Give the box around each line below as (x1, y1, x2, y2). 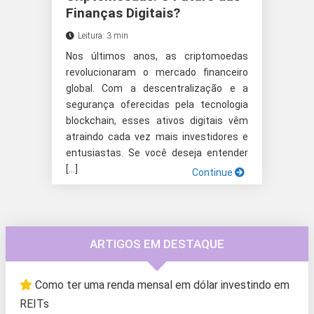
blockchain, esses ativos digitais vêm (66, 115, 248, 127)
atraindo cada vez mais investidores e (66, 131, 248, 143)
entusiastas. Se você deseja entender (66, 147, 248, 159)
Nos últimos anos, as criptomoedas (66, 50, 248, 62)
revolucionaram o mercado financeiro (66, 67, 248, 78)
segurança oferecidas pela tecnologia (66, 99, 248, 111)
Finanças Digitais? (66, 5, 180, 22)
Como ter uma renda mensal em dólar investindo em (35, 278, 289, 292)
